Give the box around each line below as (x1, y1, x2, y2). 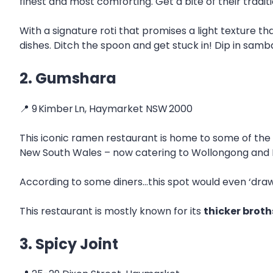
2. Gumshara (19, 68, 116, 88)
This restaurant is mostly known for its (19, 204, 204, 218)
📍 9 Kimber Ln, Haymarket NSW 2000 (19, 101, 193, 116)
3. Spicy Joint (19, 233, 118, 254)
